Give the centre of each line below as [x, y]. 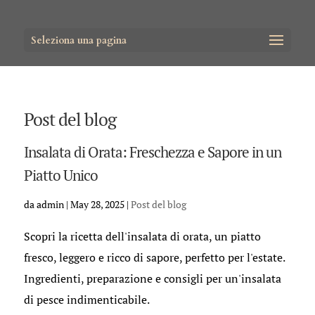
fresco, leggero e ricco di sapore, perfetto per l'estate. [154, 257]
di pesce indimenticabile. [86, 300]
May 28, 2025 [97, 204]
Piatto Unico [60, 175]
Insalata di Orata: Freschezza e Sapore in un [152, 152]
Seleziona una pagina [78, 40]
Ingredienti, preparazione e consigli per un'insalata [152, 278]
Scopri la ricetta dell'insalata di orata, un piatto [142, 236]
